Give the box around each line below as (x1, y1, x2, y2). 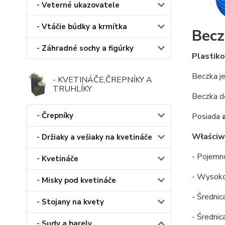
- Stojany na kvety (37, 197, 104, 207)
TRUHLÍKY (52, 83, 92, 95)
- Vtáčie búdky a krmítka (37, 22, 127, 32)
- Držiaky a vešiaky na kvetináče (37, 132, 152, 143)
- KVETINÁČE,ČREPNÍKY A (52, 74, 152, 86)
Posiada (191, 111, 220, 122)
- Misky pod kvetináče (37, 175, 116, 186)
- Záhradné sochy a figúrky (37, 43, 134, 54)
